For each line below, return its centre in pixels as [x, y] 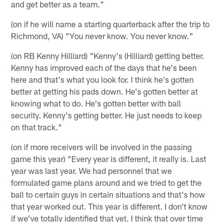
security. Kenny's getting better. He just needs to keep [107, 115]
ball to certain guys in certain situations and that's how [108, 194]
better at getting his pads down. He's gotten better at [105, 91]
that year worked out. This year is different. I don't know [110, 206]
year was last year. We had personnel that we [92, 170]
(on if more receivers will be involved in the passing [102, 146]
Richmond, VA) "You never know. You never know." [102, 35]
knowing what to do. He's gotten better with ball [96, 103]
